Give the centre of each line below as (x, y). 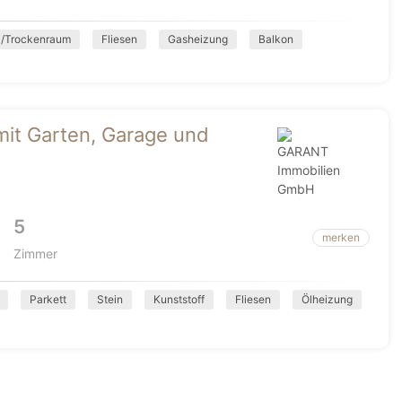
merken (341, 237)
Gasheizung (198, 39)
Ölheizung (327, 299)
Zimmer (35, 253)
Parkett (48, 299)
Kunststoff (179, 299)
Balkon (276, 39)
